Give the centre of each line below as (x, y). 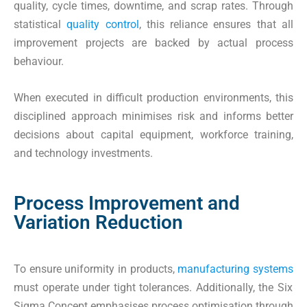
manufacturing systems (236, 269)
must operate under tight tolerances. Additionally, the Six (153, 287)
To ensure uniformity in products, (96, 269)
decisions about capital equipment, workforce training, (153, 134)
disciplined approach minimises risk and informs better (153, 116)
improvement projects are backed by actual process (153, 42)
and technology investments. (83, 153)
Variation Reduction (98, 222)
